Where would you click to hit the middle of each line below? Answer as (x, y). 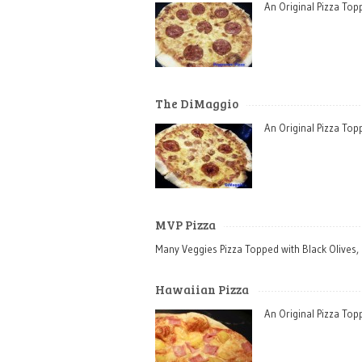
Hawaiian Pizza (202, 289)
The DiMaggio (197, 103)
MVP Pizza (185, 225)
